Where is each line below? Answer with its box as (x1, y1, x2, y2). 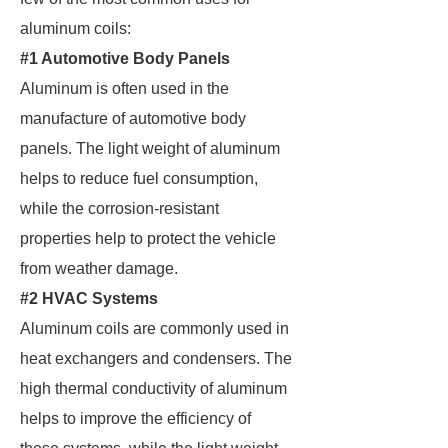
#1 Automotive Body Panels (20, 50, 230, 67)
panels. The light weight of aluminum (20, 140, 280, 157)
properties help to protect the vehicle (20, 230, 276, 247)
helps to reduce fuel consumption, (20, 170, 258, 187)
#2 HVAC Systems (20, 290, 158, 307)
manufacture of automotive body (20, 110, 246, 127)
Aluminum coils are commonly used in (20, 320, 289, 337)
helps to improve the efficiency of (20, 410, 251, 427)
